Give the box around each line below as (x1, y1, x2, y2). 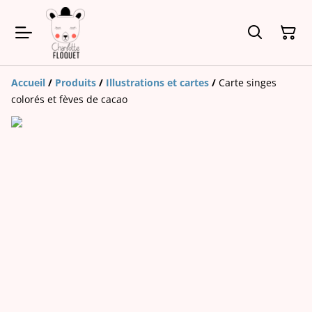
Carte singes (219, 76, 276, 90)
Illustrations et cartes (106, 76, 209, 90)
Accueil (11, 76, 45, 90)
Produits (55, 76, 96, 90)
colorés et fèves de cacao (11, 93, 127, 107)
